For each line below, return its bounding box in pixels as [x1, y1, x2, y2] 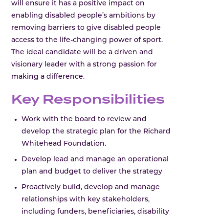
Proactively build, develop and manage [22, 183, 160, 191]
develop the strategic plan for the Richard [22, 128, 171, 135]
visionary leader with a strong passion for [11, 61, 157, 68]
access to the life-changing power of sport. [11, 36, 163, 44]
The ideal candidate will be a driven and [11, 48, 153, 56]
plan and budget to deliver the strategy [22, 168, 163, 175]
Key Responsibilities [11, 89, 165, 110]
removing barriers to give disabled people [11, 24, 161, 32]
